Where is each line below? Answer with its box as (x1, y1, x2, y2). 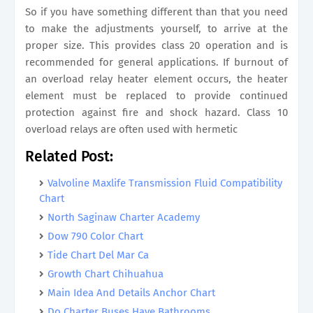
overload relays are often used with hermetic (25, 123, 238, 136)
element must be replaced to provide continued (25, 89, 288, 102)
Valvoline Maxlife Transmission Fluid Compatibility (48, 177, 282, 189)
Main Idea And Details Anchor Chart (48, 286, 215, 299)
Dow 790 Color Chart (48, 230, 143, 242)
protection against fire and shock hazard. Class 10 (25, 106, 288, 119)
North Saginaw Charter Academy (48, 211, 200, 224)
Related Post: (25, 147, 113, 166)
